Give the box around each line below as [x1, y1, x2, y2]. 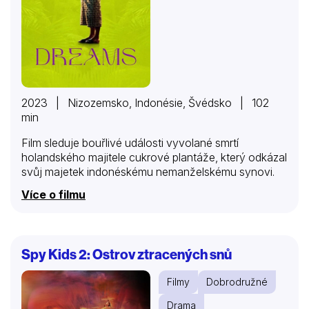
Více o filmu [21, 187, 86, 201]
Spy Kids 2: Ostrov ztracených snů [21, 245, 232, 263]
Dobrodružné [206, 275, 268, 288]
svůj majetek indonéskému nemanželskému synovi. [21, 164, 275, 179]
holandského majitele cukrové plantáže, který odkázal [21, 150, 287, 164]
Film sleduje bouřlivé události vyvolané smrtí [21, 135, 239, 150]
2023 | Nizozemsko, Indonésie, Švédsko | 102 [21, 95, 269, 110]
